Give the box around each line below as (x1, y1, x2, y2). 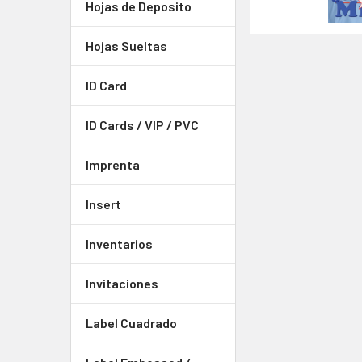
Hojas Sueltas (86, 38, 167, 53)
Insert (86, 196, 121, 212)
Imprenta (86, 157, 140, 172)
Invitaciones (86, 276, 158, 291)
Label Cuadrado (86, 315, 177, 330)
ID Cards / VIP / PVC (86, 117, 199, 133)
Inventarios (86, 236, 153, 251)
